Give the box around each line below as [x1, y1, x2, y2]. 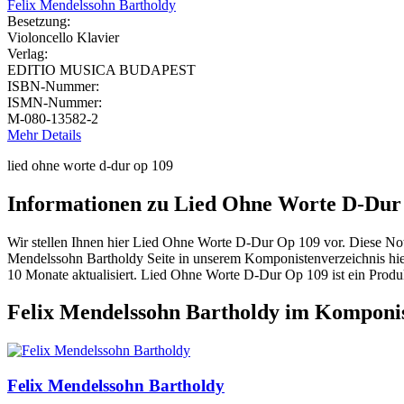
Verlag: [7, 45, 51, 61]
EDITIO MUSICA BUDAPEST [7, 61, 196, 78]
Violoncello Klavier [7, 29, 119, 45]
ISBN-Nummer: [7, 78, 103, 94]
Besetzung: [7, 13, 74, 29]
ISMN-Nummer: [7, 94, 106, 110]
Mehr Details [7, 126, 81, 142]
